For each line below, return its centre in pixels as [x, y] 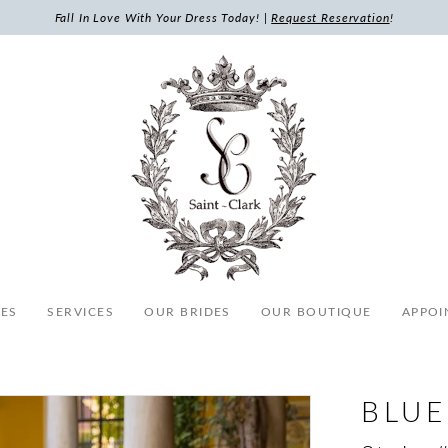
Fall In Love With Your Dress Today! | [163, 17]
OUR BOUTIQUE [316, 310]
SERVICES [81, 310]
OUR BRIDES [187, 310]
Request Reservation [330, 17]
